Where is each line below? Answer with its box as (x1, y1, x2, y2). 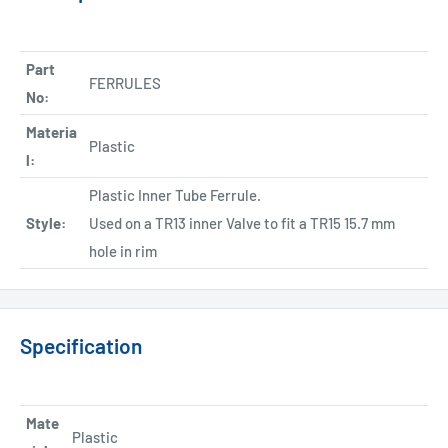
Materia (26, 122, 77, 141)
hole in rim (89, 241, 157, 260)
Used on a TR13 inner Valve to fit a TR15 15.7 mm (89, 213, 395, 232)
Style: (26, 213, 66, 232)
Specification (20, 332, 142, 358)
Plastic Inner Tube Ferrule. (89, 185, 261, 204)
